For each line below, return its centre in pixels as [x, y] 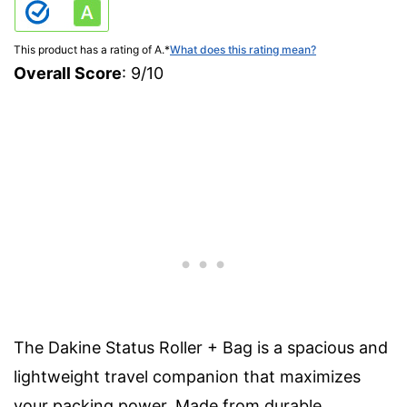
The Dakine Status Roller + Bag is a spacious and [201, 347]
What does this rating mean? [243, 49]
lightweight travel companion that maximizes [187, 376]
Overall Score [68, 73]
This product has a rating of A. [89, 49]
